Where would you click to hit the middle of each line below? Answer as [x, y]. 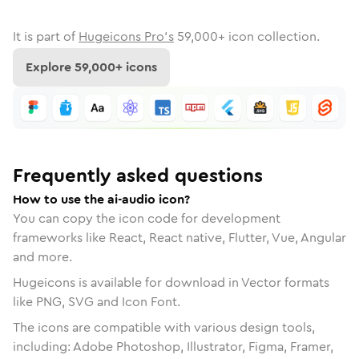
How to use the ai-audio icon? [101, 199]
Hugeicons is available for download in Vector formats [171, 282]
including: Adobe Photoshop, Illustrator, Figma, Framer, [173, 346]
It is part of [44, 36]
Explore [50, 67]
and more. [42, 256]
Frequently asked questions [138, 175]
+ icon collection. [269, 36]
